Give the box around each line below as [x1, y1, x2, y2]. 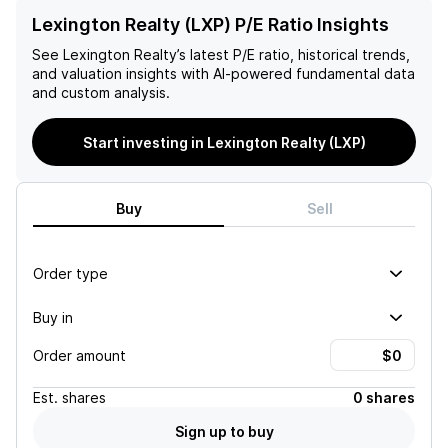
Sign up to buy [174, 422, 274, 440]
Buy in [33, 308, 73, 326]
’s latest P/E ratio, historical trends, [177, 46, 410, 63]
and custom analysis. [32, 84, 170, 101]
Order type [33, 264, 108, 282]
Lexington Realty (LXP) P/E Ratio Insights [32, 14, 389, 35]
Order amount [33, 346, 126, 364]
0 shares [353, 389, 415, 406]
